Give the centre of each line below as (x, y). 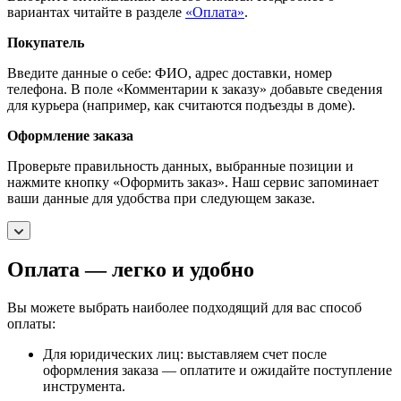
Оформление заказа (70, 136)
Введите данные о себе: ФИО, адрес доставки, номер (170, 73)
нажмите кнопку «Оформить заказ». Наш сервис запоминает (193, 183)
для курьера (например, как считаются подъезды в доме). (181, 106)
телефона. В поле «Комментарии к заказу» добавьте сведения (195, 90)
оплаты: (33, 324)
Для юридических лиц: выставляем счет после (185, 354)
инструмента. (84, 387)
